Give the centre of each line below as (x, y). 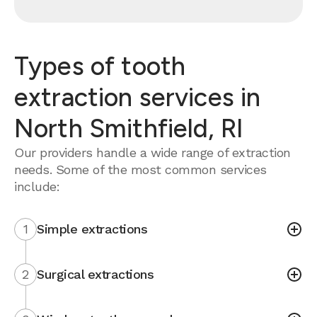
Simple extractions (92, 229)
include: (37, 186)
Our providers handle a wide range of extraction (152, 152)
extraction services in (138, 97)
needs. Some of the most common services (140, 169)
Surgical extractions (95, 274)
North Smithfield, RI (129, 128)
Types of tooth (100, 66)
